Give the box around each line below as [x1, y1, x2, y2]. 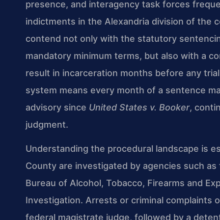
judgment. [26, 119, 68, 130]
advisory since [26, 102, 89, 112]
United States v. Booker [89, 102, 190, 112]
